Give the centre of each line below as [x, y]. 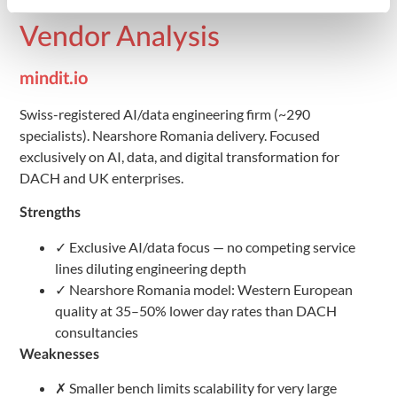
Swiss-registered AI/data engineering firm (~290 [165, 113]
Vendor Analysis [120, 37]
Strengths [50, 213]
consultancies [97, 331]
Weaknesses [59, 354]
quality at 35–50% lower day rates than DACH [196, 310]
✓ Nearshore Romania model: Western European [204, 289]
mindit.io [54, 78]
